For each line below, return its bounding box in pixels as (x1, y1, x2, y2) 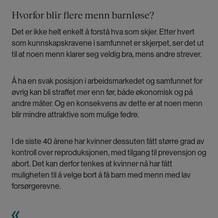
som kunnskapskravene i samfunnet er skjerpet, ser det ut (12, 38, 204, 48)
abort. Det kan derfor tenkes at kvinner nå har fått (12, 159, 172, 168)
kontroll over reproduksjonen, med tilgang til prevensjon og (12, 148, 206, 157)
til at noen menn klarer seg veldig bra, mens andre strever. (12, 50, 201, 59)
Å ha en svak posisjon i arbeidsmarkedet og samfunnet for (12, 76, 202, 86)
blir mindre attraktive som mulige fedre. (12, 110, 139, 119)
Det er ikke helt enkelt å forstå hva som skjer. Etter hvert (12, 27, 195, 36)
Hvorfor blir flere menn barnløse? (12, 9, 154, 21)
